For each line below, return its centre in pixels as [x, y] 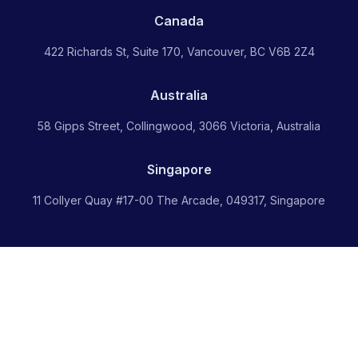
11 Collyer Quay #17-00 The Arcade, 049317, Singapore [179, 201]
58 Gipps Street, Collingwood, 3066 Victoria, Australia [179, 126]
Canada [179, 21]
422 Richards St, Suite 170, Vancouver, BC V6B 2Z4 [179, 52]
